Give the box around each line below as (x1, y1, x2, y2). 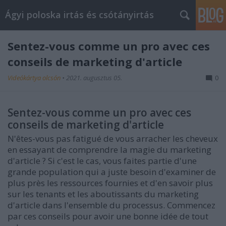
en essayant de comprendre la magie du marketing (8, 144, 211, 155)
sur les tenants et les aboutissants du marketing (8, 188, 199, 200)
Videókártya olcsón (8, 73, 62, 82)
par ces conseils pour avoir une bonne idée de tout (8, 210, 208, 222)
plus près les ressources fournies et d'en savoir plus (8, 177, 213, 189)
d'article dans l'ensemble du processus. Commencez (8, 199, 215, 211)
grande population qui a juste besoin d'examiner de (8, 166, 216, 178)
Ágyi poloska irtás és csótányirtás (5, 9, 154, 21)
